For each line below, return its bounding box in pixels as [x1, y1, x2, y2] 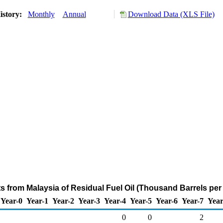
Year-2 [52, 197, 74, 205]
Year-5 [130, 197, 152, 205]
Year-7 [182, 197, 204, 205]
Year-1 [26, 197, 48, 205]
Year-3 [78, 197, 100, 205]
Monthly [27, 10, 55, 18]
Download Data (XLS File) [127, 10, 215, 18]
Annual [62, 10, 86, 18]
